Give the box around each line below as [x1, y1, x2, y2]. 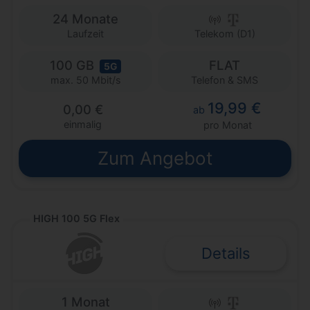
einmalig [64, 118, 102, 131]
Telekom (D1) [194, 27, 255, 39]
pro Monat [203, 119, 252, 131]
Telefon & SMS [191, 73, 258, 86]
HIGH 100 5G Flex [33, 212, 120, 225]
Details [201, 244, 250, 262]
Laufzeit [67, 27, 104, 39]
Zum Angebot [98, 147, 212, 170]
